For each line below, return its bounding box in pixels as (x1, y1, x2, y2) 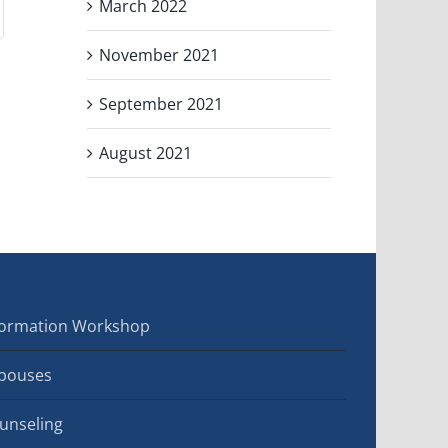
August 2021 (99, 141, 193, 164)
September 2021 (99, 92, 224, 115)
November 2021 (99, 43, 220, 66)
